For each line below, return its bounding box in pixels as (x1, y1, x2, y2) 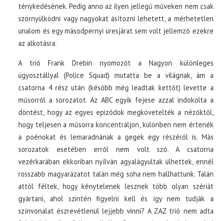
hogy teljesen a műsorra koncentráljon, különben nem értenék (18, 120, 214, 129)
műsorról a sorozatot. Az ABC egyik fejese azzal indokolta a (18, 95, 214, 105)
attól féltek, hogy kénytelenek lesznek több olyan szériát (18, 182, 214, 191)
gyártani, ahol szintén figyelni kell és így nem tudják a (18, 194, 214, 203)
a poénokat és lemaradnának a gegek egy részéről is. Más (18, 132, 214, 142)
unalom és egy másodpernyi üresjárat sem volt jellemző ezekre (18, 26, 214, 36)
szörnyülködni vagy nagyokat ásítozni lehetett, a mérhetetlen (18, 14, 214, 23)
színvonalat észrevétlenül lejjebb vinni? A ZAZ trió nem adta (18, 206, 214, 216)
